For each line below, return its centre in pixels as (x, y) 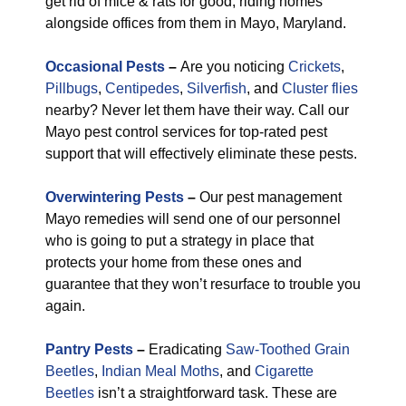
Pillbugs (72, 88)
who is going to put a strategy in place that (179, 241)
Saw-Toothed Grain (288, 349)
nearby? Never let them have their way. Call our (197, 110)
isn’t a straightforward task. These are (216, 393)
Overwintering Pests (115, 197)
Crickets (314, 67)
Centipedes (142, 88)
